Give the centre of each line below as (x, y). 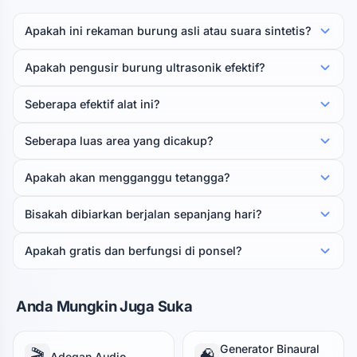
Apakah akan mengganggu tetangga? (127, 177)
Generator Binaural (270, 349)
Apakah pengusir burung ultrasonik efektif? (145, 67)
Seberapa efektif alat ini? (92, 104)
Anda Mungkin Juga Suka (104, 306)
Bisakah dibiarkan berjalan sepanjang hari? (143, 214)
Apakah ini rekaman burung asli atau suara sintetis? (168, 31)
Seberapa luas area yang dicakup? (119, 141)
